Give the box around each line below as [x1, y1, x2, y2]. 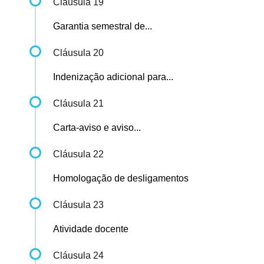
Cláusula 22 [53, 149, 104, 160]
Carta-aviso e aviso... [53, 123, 141, 133]
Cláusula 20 [53, 48, 104, 58]
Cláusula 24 [53, 250, 104, 261]
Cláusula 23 [53, 200, 104, 210]
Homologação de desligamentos [53, 173, 189, 184]
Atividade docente [53, 224, 128, 235]
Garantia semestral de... [53, 21, 152, 32]
